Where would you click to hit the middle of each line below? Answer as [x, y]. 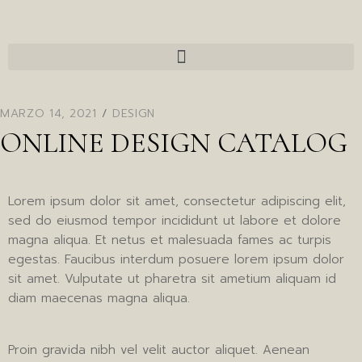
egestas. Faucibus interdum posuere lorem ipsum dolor [176, 259]
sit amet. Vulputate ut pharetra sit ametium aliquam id [172, 279]
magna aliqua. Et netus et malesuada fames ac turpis [170, 240]
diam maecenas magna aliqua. [99, 298]
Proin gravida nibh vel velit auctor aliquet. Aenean [159, 350]
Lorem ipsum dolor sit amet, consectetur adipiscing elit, [177, 201]
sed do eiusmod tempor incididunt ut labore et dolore [175, 221]
